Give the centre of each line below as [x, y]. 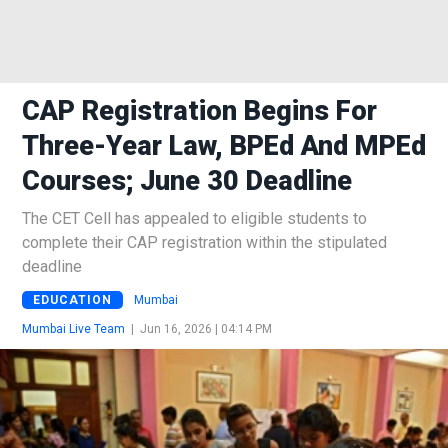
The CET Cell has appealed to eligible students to [194, 218]
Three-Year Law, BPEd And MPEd [224, 146]
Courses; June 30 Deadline [187, 181]
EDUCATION [72, 299]
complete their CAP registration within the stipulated [204, 242]
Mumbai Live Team [73, 328]
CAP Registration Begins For [199, 111]
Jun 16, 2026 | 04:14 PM [206, 328]
